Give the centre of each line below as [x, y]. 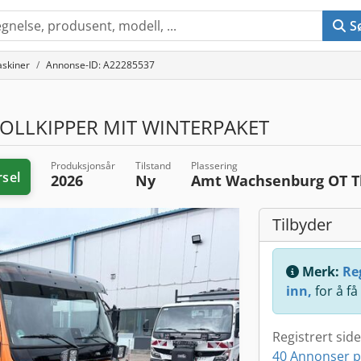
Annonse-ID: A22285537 [100, 65]
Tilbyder [302, 224]
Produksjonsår [83, 166]
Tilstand [153, 166]
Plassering [214, 166]
